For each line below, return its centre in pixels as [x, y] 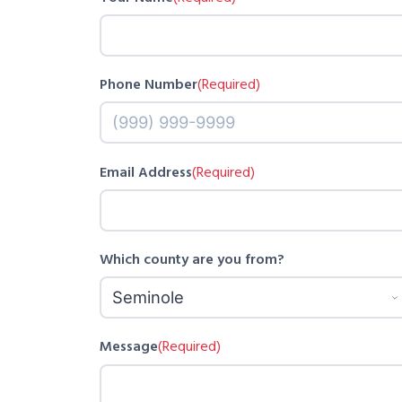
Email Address [145, 171]
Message [128, 346]
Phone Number [148, 84]
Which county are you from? [192, 258]
